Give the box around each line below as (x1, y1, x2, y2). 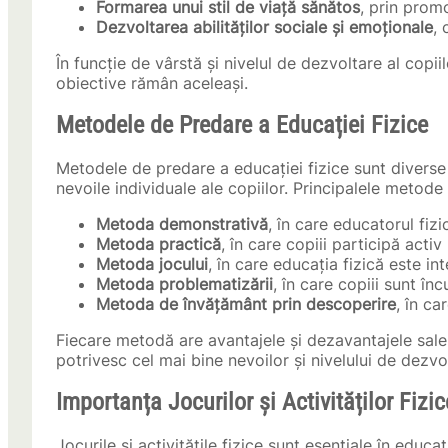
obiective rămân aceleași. (56, 73, 248, 94)
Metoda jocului (96, 254, 208, 275)
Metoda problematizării (96, 274, 273, 295)
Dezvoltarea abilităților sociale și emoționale (96, 17, 433, 38)
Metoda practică (96, 234, 221, 255)
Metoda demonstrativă (96, 214, 268, 235)
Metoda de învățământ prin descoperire (96, 294, 396, 315)
